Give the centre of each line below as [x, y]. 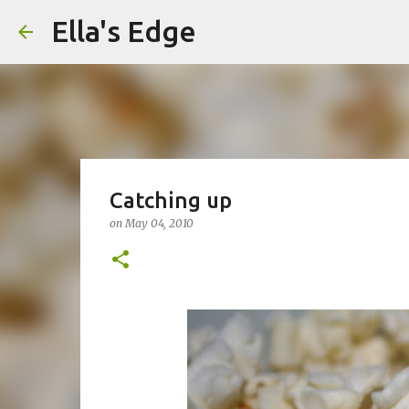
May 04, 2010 [159, 223]
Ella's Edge [124, 31]
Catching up [170, 200]
